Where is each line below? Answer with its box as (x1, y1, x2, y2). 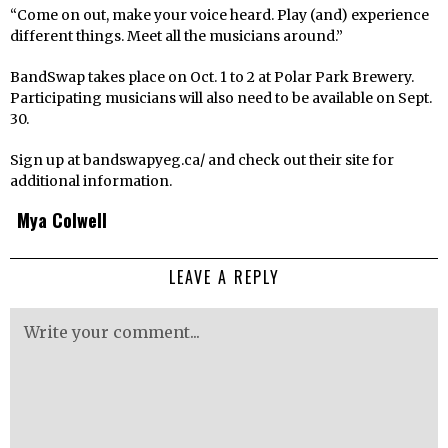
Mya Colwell (17, 205, 107, 233)
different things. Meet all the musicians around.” (10, 26, 343, 45)
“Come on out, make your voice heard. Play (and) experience (10, 5, 429, 24)
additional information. (10, 171, 172, 190)
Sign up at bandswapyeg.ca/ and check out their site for (10, 150, 394, 169)
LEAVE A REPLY (168, 264, 280, 289)
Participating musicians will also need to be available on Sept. (10, 88, 432, 107)
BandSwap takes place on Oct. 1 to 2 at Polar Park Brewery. (10, 67, 414, 86)
